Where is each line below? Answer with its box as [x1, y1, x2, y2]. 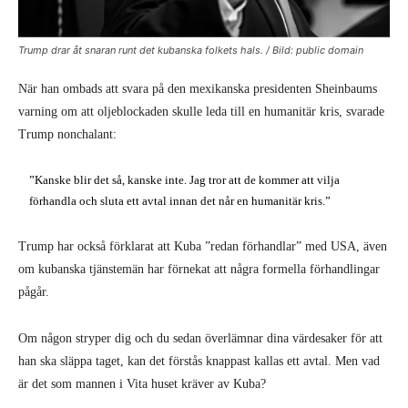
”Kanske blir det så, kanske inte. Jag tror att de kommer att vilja [29, 172, 341, 187]
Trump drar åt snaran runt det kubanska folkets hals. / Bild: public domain [18, 43, 363, 56]
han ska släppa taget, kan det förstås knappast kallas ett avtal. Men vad [18, 353, 380, 368]
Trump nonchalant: [18, 127, 117, 141]
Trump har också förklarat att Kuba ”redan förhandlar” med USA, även [18, 239, 387, 253]
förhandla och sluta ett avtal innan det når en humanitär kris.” [29, 193, 331, 208]
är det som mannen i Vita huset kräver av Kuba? [18, 376, 266, 391]
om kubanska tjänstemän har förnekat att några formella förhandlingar [18, 261, 380, 276]
